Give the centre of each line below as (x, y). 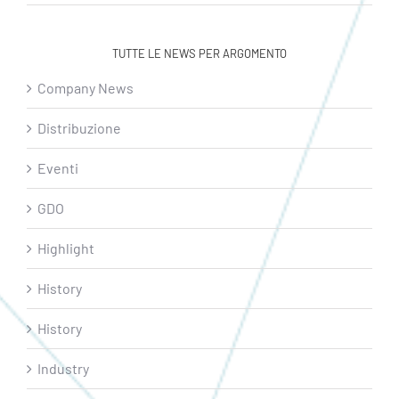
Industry (63, 369)
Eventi (58, 168)
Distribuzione (79, 128)
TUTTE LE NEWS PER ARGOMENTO (199, 54)
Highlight (66, 248)
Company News (85, 88)
